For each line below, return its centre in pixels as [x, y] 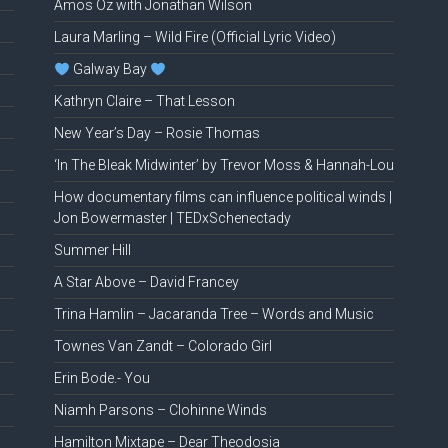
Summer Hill [92, 250]
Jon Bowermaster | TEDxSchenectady [172, 218]
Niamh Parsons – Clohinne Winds [160, 410]
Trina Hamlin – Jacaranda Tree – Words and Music [213, 314]
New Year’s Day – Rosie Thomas [156, 133]
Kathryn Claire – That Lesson [144, 101]
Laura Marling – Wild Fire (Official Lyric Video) [194, 37]
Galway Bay [109, 69]
